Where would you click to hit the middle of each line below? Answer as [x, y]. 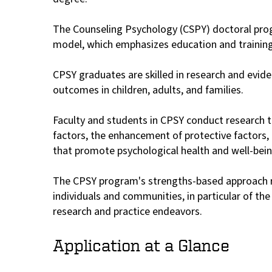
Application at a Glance [141, 245]
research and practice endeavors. [127, 212]
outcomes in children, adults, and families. [148, 90]
